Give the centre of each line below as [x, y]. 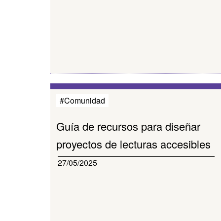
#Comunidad [82, 100]
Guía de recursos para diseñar [128, 126]
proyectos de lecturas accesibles [133, 144]
